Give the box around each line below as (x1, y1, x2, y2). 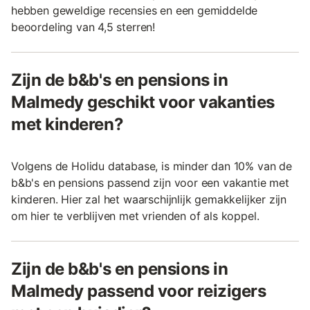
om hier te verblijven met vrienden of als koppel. (11, 208, 259, 223)
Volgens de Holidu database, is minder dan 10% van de (11, 158, 292, 173)
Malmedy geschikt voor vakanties (11, 91, 275, 112)
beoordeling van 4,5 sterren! (11, 19, 156, 34)
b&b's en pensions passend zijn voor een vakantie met (11, 175, 289, 190)
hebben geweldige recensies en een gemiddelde (11, 3, 258, 17)
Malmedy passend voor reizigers (11, 280, 266, 301)
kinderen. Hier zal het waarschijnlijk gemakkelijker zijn (11, 192, 287, 206)
